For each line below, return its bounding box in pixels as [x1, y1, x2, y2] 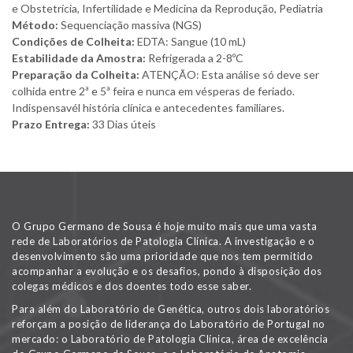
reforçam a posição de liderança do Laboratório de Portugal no [12, 318, 325, 331]
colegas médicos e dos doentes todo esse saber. [12, 280, 251, 293]
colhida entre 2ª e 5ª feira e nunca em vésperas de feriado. [12, 84, 295, 98]
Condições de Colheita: [12, 35, 135, 48]
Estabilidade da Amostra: [12, 51, 146, 65]
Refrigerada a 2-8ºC [146, 51, 243, 65]
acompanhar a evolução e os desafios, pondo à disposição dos [12, 265, 322, 278]
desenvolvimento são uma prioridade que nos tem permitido [12, 250, 313, 263]
